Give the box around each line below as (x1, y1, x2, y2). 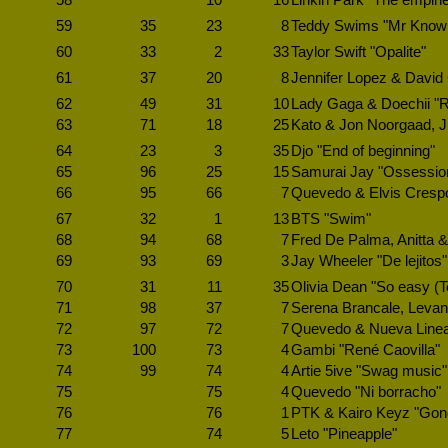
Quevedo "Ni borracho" (291, 384, 441, 400)
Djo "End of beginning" (291, 143, 435, 159)
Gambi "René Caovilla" (291, 342, 440, 358)
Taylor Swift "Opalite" (291, 44, 426, 60)
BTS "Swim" (291, 211, 371, 227)
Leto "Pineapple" (291, 426, 397, 442)
